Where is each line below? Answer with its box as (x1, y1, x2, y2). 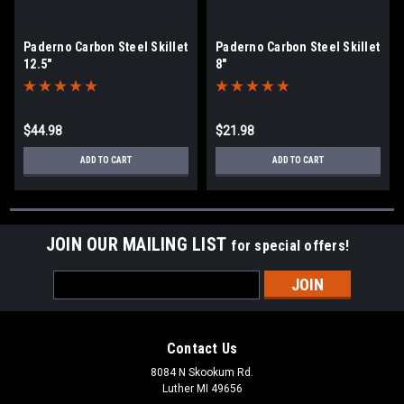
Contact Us (166, 339, 238, 357)
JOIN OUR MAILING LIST (45, 233, 232, 255)
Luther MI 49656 (161, 381, 243, 395)
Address (53, 290, 102, 306)
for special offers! (231, 236, 350, 254)
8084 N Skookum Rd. (151, 365, 253, 379)
